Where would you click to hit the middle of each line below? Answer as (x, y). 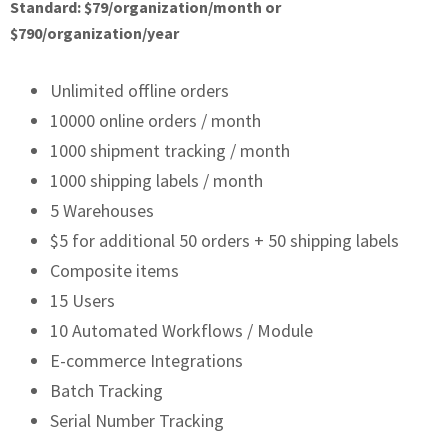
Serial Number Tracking (137, 420)
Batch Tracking (106, 390)
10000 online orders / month (155, 120)
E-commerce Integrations (146, 360)
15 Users (82, 300)
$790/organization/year (94, 33)
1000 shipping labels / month (156, 180)
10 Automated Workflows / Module (181, 330)
